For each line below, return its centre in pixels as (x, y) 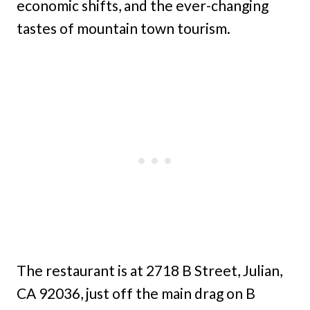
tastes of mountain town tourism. (124, 28)
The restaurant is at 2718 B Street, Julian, (149, 271)
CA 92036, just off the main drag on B (136, 293)
